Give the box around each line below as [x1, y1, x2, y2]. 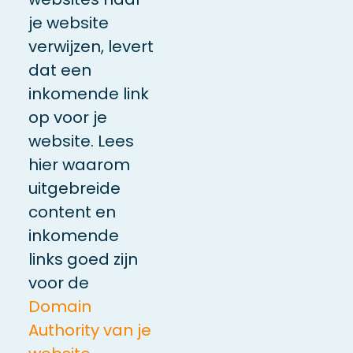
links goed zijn [28, 247, 138, 270]
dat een [28, 58, 91, 81]
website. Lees [28, 129, 134, 152]
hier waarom [28, 153, 130, 176]
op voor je [28, 106, 107, 128]
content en [28, 200, 116, 223]
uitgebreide [28, 176, 121, 199]
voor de [28, 271, 89, 294]
